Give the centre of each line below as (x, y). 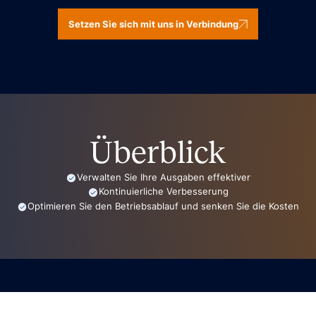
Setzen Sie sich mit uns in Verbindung (153, 24)
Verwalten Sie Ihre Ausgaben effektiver (163, 177)
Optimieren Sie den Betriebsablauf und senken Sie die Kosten (164, 206)
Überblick (158, 152)
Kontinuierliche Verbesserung (163, 192)
